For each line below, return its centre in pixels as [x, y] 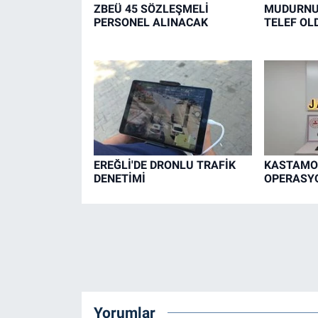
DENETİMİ [119, 179]
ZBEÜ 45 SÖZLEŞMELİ [151, 9]
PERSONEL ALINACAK [150, 22]
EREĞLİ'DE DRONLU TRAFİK [164, 165]
